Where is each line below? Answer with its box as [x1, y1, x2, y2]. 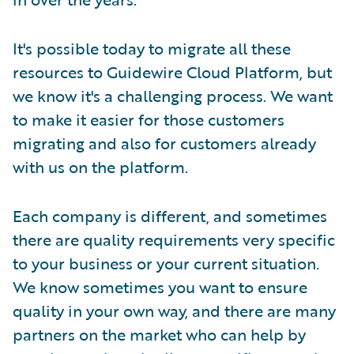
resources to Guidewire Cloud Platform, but [13, 60, 332, 84]
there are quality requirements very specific [13, 228, 335, 251]
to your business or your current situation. [13, 251, 319, 275]
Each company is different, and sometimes [13, 204, 327, 228]
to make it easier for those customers [13, 107, 284, 131]
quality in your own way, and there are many [13, 299, 336, 322]
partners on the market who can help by [13, 322, 306, 346]
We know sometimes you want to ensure [13, 275, 307, 299]
